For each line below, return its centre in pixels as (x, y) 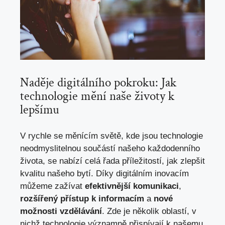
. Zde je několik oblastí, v (149, 211)
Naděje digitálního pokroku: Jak (98, 83)
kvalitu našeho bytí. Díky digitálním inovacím (104, 173)
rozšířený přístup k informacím (82, 198)
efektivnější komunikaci (132, 186)
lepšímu (40, 110)
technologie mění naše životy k (97, 96)
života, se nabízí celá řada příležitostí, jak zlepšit (113, 161)
